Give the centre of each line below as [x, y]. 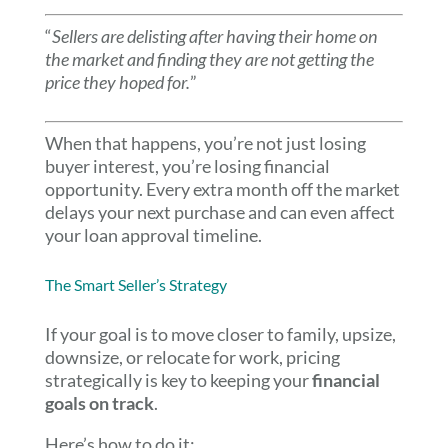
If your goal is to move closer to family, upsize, [220, 334]
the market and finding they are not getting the [209, 59]
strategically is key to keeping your [178, 380]
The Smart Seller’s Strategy [135, 284]
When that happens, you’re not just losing [205, 143]
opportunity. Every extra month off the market [222, 189]
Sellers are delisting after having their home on [214, 36]
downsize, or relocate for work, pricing [192, 357]
